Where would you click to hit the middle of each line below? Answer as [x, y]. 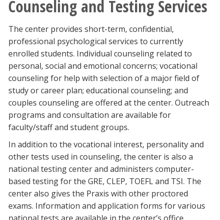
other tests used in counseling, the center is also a [101, 157]
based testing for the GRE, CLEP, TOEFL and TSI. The [105, 181]
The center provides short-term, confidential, [91, 29]
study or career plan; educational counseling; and [98, 91]
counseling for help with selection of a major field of [104, 78]
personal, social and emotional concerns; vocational [103, 66]
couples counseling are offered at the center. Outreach [109, 103]
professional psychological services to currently [96, 41]
